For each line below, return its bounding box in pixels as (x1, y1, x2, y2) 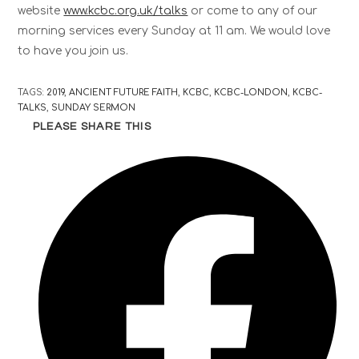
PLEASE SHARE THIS (32, 121, 151, 132)
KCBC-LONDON (214, 87, 288, 98)
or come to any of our (188, 5, 318, 17)
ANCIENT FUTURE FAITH (69, 87, 179, 98)
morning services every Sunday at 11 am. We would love (18, 25, 331, 37)
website (18, 5, 64, 17)
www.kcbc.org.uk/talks (63, 5, 188, 17)
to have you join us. (18, 45, 129, 57)
